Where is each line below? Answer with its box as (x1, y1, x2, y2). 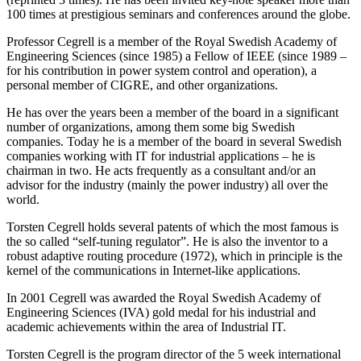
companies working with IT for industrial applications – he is (6, 148, 315, 163)
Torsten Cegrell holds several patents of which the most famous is (6, 219, 338, 234)
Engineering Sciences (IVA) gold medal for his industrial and (6, 305, 316, 319)
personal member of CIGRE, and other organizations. (6, 77, 278, 92)
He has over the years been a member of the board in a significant (6, 105, 338, 119)
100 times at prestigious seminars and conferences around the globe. (6, 6, 354, 21)
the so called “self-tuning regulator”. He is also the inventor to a (6, 234, 328, 248)
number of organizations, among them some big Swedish (6, 119, 295, 134)
